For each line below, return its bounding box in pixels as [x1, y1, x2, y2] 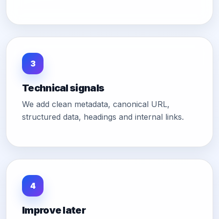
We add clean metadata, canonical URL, [22, 99, 170, 109]
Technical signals [22, 82, 105, 94]
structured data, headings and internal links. [22, 112, 184, 122]
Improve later [22, 204, 86, 217]
